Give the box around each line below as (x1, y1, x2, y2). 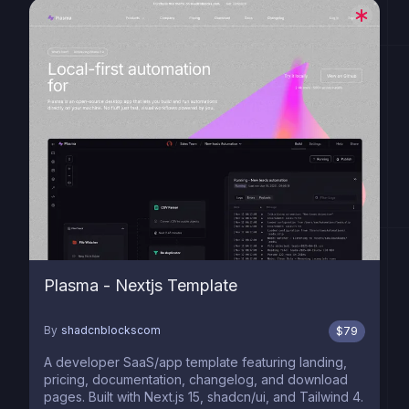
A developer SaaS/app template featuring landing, (44, 354, 347, 370)
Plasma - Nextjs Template (44, 276, 237, 295)
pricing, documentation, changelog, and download (44, 372, 348, 387)
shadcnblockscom (61, 323, 161, 337)
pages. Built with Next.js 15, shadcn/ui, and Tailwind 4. (44, 389, 363, 404)
